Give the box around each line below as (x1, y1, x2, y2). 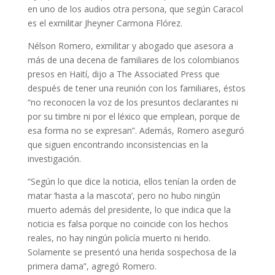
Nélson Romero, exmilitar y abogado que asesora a (27, 40, 233, 52)
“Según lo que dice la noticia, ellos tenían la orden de (27, 176, 236, 187)
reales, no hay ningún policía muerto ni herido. (27, 232, 211, 244)
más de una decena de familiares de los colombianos (27, 54, 239, 66)
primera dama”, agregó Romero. (27, 260, 157, 272)
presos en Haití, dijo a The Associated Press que (27, 68, 220, 80)
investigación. (27, 153, 81, 165)
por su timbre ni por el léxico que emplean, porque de (27, 110, 240, 122)
